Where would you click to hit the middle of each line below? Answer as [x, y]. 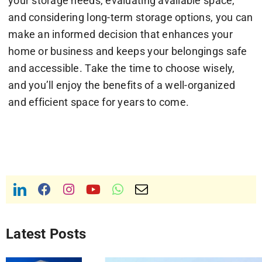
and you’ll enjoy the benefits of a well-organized [122, 85]
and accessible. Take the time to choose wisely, [121, 68]
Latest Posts [46, 234]
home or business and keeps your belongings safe [127, 51]
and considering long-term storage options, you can [130, 18]
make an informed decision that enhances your [120, 35]
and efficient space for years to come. [99, 102]
